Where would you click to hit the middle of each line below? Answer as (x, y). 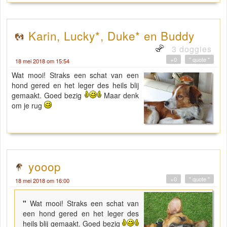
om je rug (28, 106)
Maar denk (120, 96)
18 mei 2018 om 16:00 (42, 181)
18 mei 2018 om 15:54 (42, 61)
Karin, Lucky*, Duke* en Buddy (111, 36)
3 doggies (191, 49)
